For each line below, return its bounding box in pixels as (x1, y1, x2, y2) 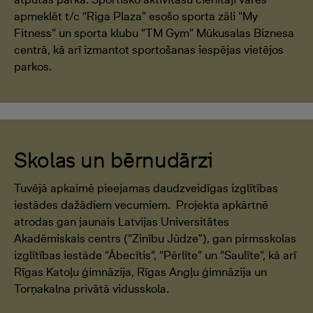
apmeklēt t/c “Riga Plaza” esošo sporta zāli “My (14, 9, 258, 23)
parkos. (14, 59, 52, 73)
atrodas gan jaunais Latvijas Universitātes (14, 214, 229, 228)
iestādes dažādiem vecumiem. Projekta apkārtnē (14, 198, 268, 212)
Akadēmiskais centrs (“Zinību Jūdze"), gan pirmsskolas (14, 231, 296, 245)
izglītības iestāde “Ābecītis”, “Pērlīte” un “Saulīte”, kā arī (14, 248, 296, 262)
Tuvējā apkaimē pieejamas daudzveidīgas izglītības (14, 181, 278, 195)
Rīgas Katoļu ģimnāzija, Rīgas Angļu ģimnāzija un (14, 265, 267, 279)
